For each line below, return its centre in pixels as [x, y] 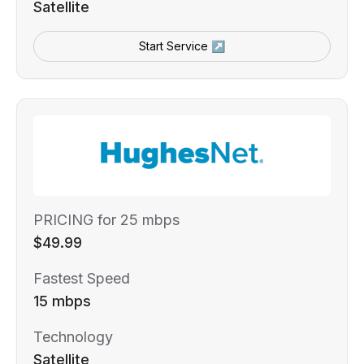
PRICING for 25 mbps [106, 219]
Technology [73, 336]
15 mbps [62, 301]
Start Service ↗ [182, 45]
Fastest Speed [82, 278]
